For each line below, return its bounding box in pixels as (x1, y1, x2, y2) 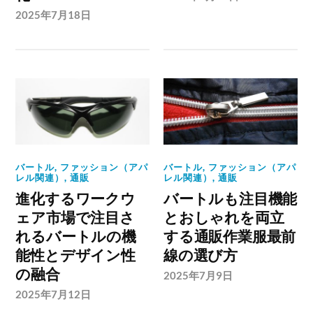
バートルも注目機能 (163, 189, 298, 209)
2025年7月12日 (15, 288, 92, 301)
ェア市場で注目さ (15, 208, 135, 228)
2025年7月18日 (15, 8, 92, 21)
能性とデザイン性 (15, 246, 136, 265)
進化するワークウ (15, 189, 136, 209)
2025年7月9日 (163, 269, 233, 282)
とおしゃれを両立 (163, 208, 284, 228)
